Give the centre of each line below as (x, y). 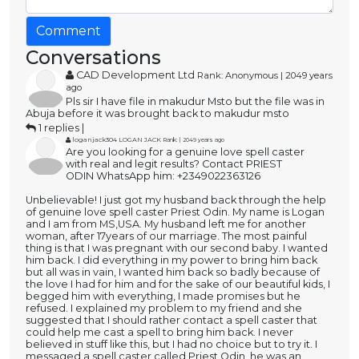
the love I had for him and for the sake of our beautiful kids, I (178, 284)
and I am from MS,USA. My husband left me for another (166, 224)
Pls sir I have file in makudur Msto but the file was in (195, 102)
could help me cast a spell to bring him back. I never (159, 333)
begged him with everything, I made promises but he (163, 296)
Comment (69, 31)
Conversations (93, 58)
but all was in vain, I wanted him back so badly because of (173, 272)
